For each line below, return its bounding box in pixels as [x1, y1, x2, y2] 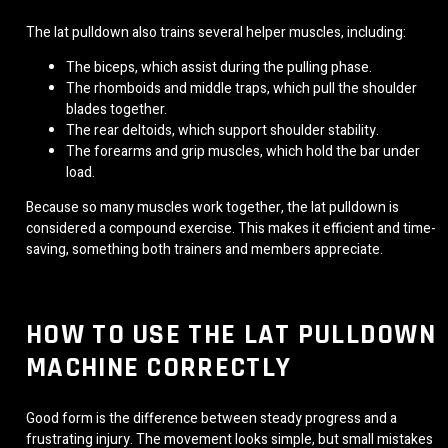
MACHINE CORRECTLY [26, 349, 292, 386]
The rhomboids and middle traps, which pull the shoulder [66, 78, 417, 100]
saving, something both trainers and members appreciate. [26, 239, 383, 261]
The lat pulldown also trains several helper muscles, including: [26, 22, 406, 44]
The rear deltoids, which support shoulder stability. [66, 120, 379, 142]
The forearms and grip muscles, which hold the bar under [66, 141, 420, 163]
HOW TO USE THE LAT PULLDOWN [26, 316, 437, 353]
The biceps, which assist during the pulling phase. [66, 57, 372, 79]
